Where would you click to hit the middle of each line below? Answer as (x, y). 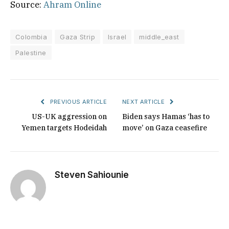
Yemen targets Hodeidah (64, 128)
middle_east (159, 37)
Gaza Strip (78, 37)
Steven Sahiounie (92, 175)
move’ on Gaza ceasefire (165, 128)
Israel (117, 37)
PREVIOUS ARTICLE (77, 101)
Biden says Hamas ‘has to (166, 116)
